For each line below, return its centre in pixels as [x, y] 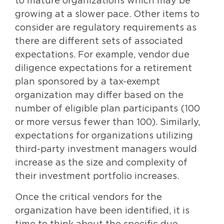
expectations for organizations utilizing [104, 136]
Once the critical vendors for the [88, 197]
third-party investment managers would [106, 150]
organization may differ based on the [99, 96]
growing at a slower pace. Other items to [107, 15]
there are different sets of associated [99, 42]
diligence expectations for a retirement [103, 69]
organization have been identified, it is [102, 211]
